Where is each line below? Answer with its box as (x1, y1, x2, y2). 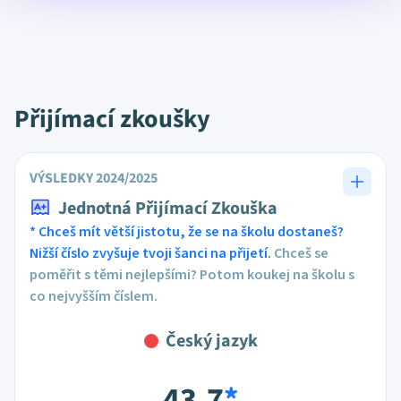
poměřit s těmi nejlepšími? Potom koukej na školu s (30, 265, 354, 285)
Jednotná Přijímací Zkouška (58, 196, 277, 221)
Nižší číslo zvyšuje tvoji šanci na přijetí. (30, 243, 271, 263)
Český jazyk (165, 328, 258, 354)
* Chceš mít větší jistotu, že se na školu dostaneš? (30, 222, 344, 242)
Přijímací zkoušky (14, 101, 210, 137)
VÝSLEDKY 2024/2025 (30, 168, 158, 188)
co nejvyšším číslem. (30, 286, 158, 306)
